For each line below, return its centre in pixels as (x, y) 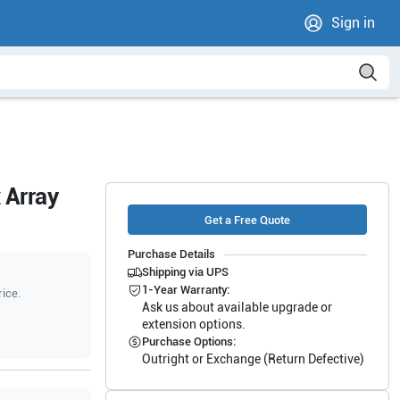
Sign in (353, 23)
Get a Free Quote (247, 220)
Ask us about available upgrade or (237, 307)
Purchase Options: (188, 342)
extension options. (193, 324)
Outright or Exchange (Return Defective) (253, 359)
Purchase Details (171, 254)
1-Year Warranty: (185, 290)
